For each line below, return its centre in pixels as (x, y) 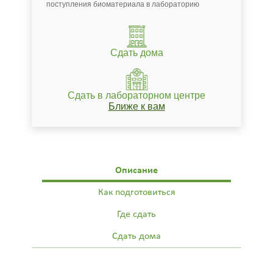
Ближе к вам (136, 106)
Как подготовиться (136, 192)
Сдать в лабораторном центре (136, 95)
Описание (136, 170)
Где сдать (136, 214)
